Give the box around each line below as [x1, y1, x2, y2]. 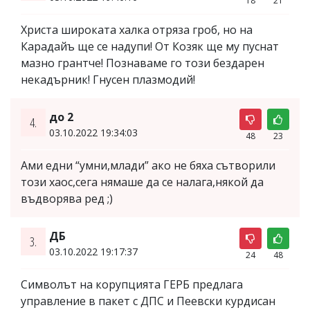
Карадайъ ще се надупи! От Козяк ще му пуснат [21, 39, 279, 55]
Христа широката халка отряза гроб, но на [21, 22, 253, 38]
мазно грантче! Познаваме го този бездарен [21, 55, 264, 71]
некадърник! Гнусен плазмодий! [21, 72, 195, 88]
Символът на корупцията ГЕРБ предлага [21, 277, 243, 293]
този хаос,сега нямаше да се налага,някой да [21, 174, 264, 190]
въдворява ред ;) [21, 191, 113, 207]
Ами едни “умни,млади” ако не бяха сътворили [21, 158, 275, 174]
